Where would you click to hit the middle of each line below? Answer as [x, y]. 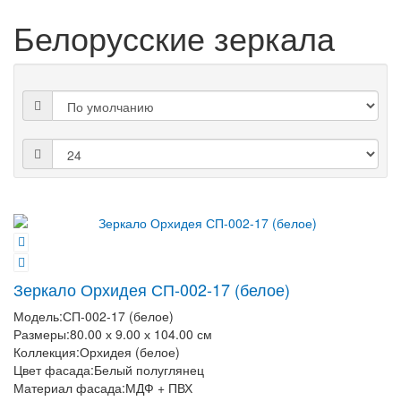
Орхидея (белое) [130, 351]
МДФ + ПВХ [159, 387]
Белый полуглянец [149, 369]
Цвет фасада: [54, 369]
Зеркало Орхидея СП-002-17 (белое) [152, 289]
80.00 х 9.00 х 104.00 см [141, 333]
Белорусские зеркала [174, 38]
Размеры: [42, 333]
